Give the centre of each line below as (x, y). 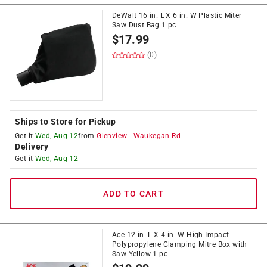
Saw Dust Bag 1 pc (144, 25)
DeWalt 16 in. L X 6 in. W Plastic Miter (177, 15)
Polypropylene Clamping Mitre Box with (180, 244)
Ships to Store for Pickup (66, 122)
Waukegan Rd (157, 136)
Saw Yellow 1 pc (140, 254)
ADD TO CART (133, 194)
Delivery (32, 147)
